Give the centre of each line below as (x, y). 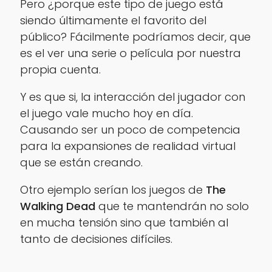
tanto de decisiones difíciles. (96, 239)
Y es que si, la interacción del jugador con (132, 97)
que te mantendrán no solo (172, 206)
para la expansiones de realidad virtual (127, 146)
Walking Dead (57, 206)
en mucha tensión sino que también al (124, 222)
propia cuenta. (60, 69)
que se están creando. (81, 162)
